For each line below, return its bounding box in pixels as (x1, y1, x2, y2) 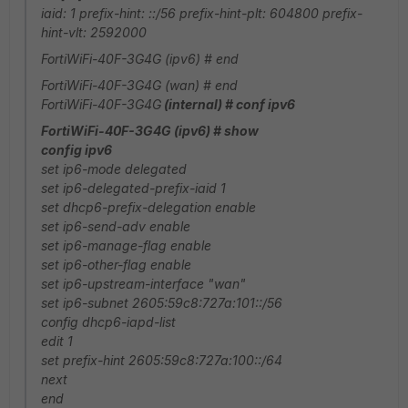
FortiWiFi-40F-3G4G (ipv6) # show (41, 123, 259, 138)
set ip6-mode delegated (41, 161, 187, 177)
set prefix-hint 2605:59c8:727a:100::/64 (41, 352, 282, 368)
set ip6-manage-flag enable (41, 238, 211, 253)
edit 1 (41, 333, 73, 349)
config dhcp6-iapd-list (41, 314, 176, 330)
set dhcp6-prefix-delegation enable (41, 199, 256, 215)
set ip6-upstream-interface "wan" (41, 276, 246, 291)
